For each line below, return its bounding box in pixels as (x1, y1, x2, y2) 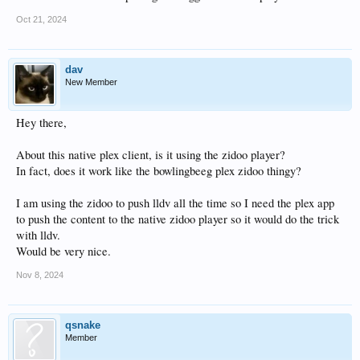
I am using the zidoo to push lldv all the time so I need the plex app (16, 195, 334, 211)
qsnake (65, 319, 100, 332)
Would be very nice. (16, 243, 111, 260)
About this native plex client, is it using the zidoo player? (16, 147, 285, 163)
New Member (65, 77, 117, 88)
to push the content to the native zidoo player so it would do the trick (16, 211, 339, 227)
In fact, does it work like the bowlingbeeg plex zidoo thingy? (16, 163, 301, 179)
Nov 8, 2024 (16, 270, 63, 280)
